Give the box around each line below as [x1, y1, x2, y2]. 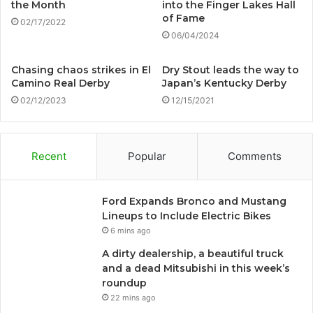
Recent [31, 149, 66, 163]
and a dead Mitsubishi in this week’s [102, 261, 290, 275]
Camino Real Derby [11, 76, 110, 89]
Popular [127, 149, 166, 163]
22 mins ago [110, 292, 156, 303]
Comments [228, 149, 282, 163]
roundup [102, 276, 147, 289]
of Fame [162, 11, 205, 24]
